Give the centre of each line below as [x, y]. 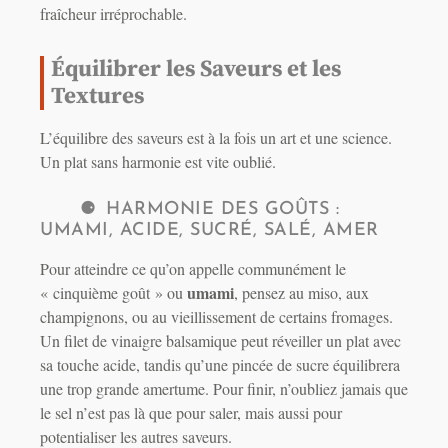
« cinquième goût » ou [113, 293]
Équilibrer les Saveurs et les [196, 70]
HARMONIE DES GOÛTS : [222, 210]
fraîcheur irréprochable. [113, 14]
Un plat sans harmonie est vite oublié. [158, 162]
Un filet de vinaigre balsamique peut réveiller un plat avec [220, 341]
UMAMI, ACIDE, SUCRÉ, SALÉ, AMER [209, 231]
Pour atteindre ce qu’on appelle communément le [193, 269]
